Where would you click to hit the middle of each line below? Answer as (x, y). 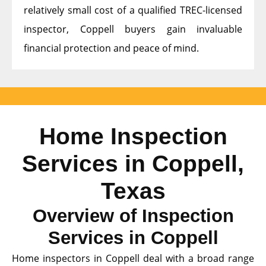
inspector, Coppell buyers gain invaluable (133, 29)
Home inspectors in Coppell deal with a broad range (133, 258)
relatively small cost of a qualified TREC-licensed (133, 10)
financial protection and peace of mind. (111, 48)
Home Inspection (133, 136)
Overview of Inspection (133, 216)
